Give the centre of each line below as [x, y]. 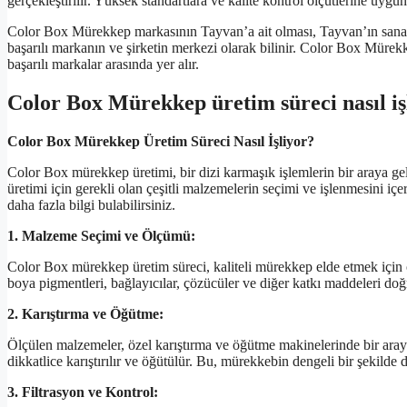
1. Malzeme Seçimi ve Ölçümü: [101, 235]
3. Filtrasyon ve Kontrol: [83, 392]
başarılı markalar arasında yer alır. [103, 65]
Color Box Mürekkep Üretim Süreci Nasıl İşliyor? [161, 141]
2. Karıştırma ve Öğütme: [85, 313]
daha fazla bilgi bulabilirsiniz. [91, 204]
